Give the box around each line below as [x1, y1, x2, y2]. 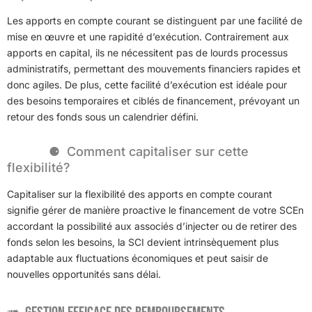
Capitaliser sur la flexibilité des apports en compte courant [7, 187, 272, 200]
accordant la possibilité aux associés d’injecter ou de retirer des [7, 219, 297, 232]
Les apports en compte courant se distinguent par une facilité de [7, 14, 302, 26]
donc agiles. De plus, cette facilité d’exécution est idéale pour [7, 78, 287, 91]
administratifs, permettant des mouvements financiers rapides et [7, 62, 301, 75]
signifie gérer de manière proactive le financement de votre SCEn [7, 203, 304, 216]
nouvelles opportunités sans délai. [7, 267, 161, 280]
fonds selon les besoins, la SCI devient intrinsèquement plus [7, 235, 279, 248]
